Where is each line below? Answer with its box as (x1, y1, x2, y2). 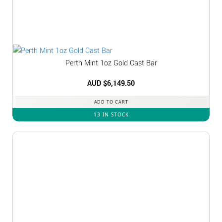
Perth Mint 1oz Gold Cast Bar (65, 57, 157, 68)
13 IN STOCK (93, 111, 129, 118)
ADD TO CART (94, 98, 128, 105)
